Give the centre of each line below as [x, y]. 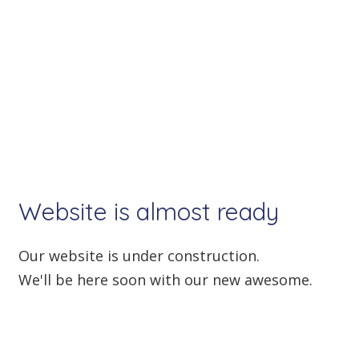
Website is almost [118, 212]
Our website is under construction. [139, 256]
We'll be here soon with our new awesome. [165, 280]
